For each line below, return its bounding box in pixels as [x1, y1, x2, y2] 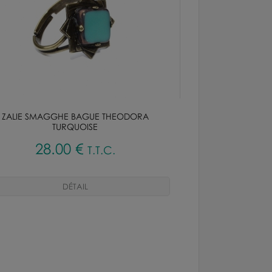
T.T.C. [87, 143, 115, 157]
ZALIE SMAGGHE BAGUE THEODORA [1, 111, 149, 121]
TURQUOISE [52, 121, 98, 132]
